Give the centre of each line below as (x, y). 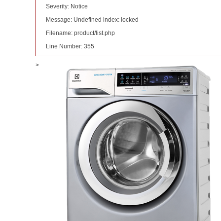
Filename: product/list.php (80, 33)
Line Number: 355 (70, 46)
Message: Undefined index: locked (92, 20)
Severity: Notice (67, 6)
